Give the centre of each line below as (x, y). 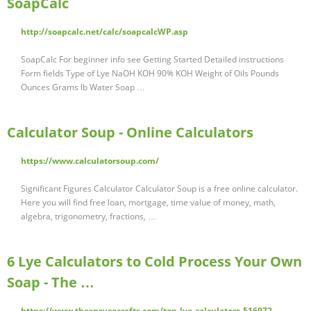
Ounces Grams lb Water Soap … (83, 87)
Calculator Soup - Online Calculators (130, 133)
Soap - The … (51, 283)
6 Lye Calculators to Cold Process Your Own (154, 262)
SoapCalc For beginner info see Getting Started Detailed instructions (152, 60)
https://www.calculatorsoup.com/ (90, 161)
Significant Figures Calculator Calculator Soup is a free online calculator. (159, 189)
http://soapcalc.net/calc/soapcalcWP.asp (104, 32)
